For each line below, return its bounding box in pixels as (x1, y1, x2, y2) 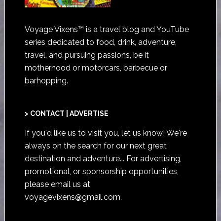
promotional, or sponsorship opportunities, (24, 167, 179, 177)
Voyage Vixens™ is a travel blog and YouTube (24, 24, 189, 34)
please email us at (24, 180, 90, 189)
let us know (121, 128, 163, 138)
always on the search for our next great (24, 141, 167, 151)
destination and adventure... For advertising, (24, 154, 182, 164)
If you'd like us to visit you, (24, 128, 121, 138)
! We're (162, 128, 187, 138)
